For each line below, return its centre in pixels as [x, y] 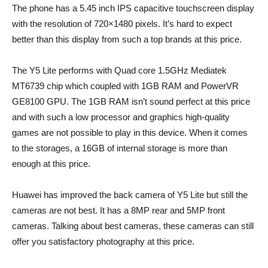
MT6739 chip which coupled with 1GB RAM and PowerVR [125, 86]
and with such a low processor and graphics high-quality [121, 117]
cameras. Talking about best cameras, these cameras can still [133, 226]
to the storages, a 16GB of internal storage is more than [120, 148]
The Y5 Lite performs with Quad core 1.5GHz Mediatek [119, 70]
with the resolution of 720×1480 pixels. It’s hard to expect [122, 24]
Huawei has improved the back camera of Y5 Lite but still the [130, 195]
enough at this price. [51, 164]
